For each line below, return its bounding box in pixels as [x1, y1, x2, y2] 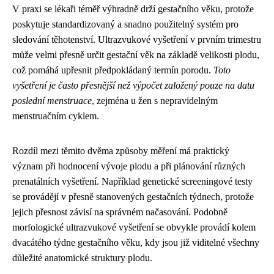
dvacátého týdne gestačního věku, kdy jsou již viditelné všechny [12, 237, 259, 248]
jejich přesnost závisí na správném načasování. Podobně [12, 207, 228, 218]
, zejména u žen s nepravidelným [92, 95, 218, 106]
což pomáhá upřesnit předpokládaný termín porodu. [12, 65, 213, 76]
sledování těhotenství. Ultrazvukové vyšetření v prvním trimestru [12, 34, 261, 45]
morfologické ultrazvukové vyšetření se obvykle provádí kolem [12, 222, 256, 233]
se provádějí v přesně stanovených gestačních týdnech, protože [12, 191, 254, 202]
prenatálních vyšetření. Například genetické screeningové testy [12, 176, 253, 187]
